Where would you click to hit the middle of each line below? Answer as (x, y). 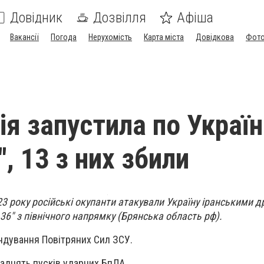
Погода (64, 37)
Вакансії (24, 37)
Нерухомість (110, 37)
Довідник (36, 18)
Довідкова (215, 37)
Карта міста (164, 37)
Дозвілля (120, 18)
